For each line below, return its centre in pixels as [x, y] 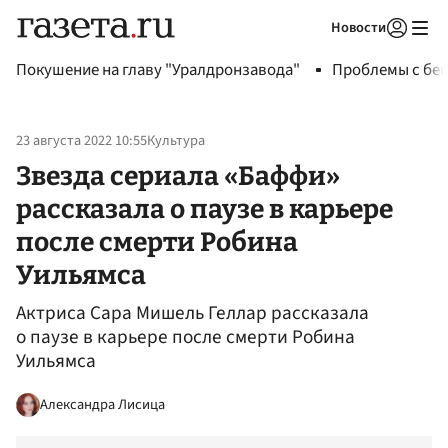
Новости [358, 27]
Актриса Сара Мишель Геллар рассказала [192, 313]
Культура [176, 141]
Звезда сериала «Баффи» [178, 175]
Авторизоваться [315, 53]
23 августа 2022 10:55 [81, 141]
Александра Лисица [102, 404]
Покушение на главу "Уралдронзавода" [158, 70]
